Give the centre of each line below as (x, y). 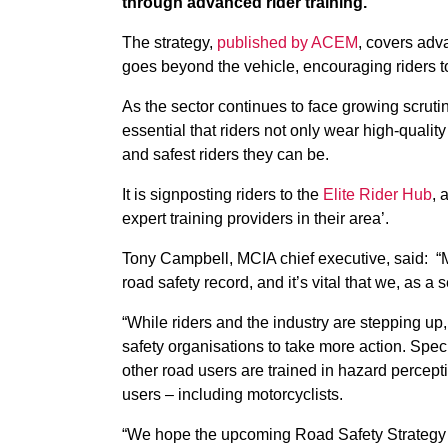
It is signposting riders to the (222, 194)
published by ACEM (287, 42)
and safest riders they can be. (225, 154)
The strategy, (169, 42)
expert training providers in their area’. (255, 218)
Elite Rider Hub (377, 194)
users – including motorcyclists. (232, 394)
